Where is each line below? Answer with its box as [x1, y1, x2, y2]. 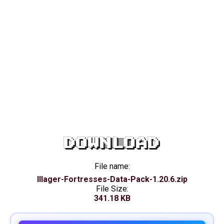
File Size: [95, 184, 128, 193]
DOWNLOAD [64, 137, 160, 149]
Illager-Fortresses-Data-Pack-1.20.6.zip [36, 174, 187, 184]
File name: [94, 161, 130, 171]
